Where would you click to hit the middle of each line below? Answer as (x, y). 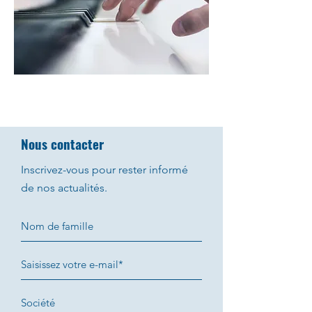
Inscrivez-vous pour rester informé (104, 170)
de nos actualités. (64, 188)
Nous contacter (62, 143)
